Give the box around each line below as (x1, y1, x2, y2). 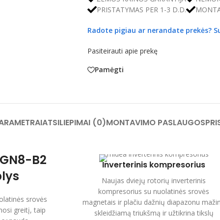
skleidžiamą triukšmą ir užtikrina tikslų (94, 208, 214, 218)
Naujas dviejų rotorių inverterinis (102, 175, 206, 185)
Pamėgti (94, 65, 124, 75)
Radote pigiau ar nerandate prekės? (87, 25, 214, 35)
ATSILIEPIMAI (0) (42, 116, 106, 128)
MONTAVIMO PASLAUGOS (106, 116, 205, 128)
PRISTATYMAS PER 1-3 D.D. (96, 4, 186, 14)
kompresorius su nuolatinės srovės (98, 186, 210, 196)
